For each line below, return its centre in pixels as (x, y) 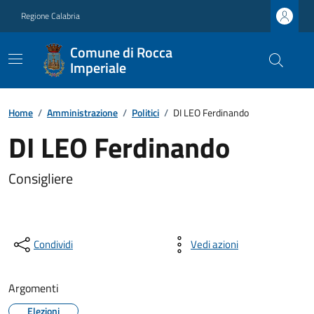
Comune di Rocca (122, 52)
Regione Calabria (50, 16)
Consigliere (41, 178)
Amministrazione (82, 112)
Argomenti (34, 288)
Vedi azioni (214, 244)
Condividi (53, 244)
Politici (145, 112)
